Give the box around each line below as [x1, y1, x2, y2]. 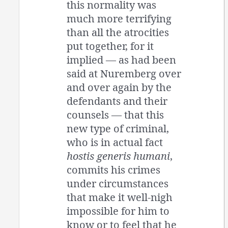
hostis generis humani [67, 149, 170, 163]
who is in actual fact [67, 135, 163, 150]
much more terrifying [67, 12, 172, 26]
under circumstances [67, 177, 169, 191]
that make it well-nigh [67, 190, 173, 205]
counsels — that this [67, 108, 164, 122]
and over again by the [67, 80, 172, 95]
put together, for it [67, 39, 154, 53]
